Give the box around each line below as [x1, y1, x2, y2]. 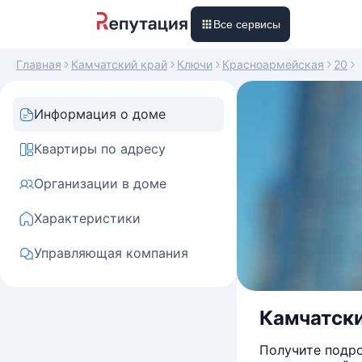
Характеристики [34, 210, 141, 226]
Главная [16, 57, 61, 71]
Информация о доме [34, 106, 166, 122]
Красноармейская [222, 57, 324, 71]
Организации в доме [34, 175, 166, 192]
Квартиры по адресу [34, 141, 166, 157]
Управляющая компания [34, 245, 188, 261]
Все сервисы [213, 18, 280, 31]
